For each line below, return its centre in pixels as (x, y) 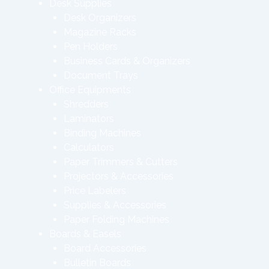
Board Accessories (105, 248)
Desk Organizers (100, 18)
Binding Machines (102, 133)
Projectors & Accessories (119, 176)
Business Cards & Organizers (127, 61)
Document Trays (101, 75)
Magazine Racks (100, 32)
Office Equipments (90, 90)
